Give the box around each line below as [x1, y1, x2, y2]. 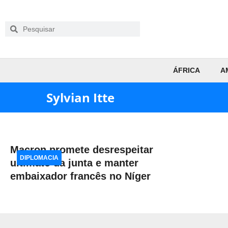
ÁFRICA [173, 66, 200, 74]
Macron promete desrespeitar [10, 144, 153, 155]
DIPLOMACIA [20, 154, 59, 161]
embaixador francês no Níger [10, 170, 151, 182]
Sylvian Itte [46, 89, 115, 106]
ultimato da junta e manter [10, 157, 138, 168]
